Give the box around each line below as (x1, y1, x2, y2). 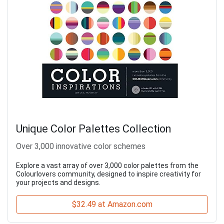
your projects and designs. (16, 178, 100, 187)
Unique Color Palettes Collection (16, 122, 171, 135)
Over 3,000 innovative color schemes (16, 141, 145, 151)
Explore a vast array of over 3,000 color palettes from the (16, 161, 198, 170)
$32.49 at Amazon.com (71, 199, 152, 209)
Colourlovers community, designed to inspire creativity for (16, 170, 201, 178)
